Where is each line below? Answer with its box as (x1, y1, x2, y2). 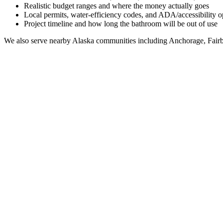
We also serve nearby (4, 36, 72, 45)
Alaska (72, 36, 94, 45)
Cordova (177, 200, 213, 211)
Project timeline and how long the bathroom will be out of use (24, 19, 218, 28)
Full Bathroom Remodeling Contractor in (4, 200, 177, 211)
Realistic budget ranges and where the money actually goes (24, 1, 209, 10)
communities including (94, 36, 167, 45)
